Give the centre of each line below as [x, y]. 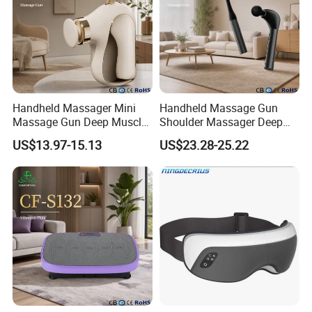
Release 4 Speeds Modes [74, 136]
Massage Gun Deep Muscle [80, 122]
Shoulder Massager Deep [221, 122]
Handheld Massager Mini [75, 108]
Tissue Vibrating [199, 136]
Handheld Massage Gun [218, 108]
